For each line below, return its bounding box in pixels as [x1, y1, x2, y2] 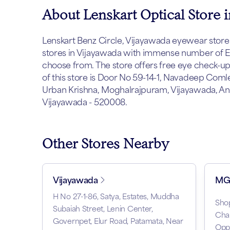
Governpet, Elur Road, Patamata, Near [53, 217, 183, 225]
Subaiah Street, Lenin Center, [53, 204, 153, 213]
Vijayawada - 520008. [42, 97, 127, 107]
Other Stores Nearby [42, 136, 169, 151]
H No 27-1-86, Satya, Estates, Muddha [53, 192, 179, 201]
